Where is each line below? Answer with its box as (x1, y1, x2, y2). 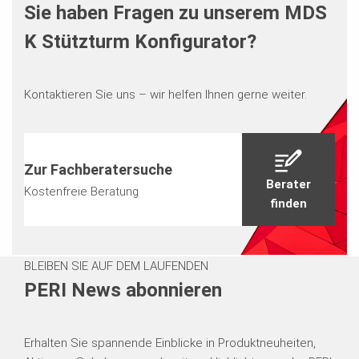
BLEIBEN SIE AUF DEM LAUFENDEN (24, 259, 208, 274)
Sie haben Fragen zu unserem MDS (23, 2, 327, 25)
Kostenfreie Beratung (23, 184, 139, 200)
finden (270, 196, 308, 212)
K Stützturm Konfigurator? (23, 30, 256, 54)
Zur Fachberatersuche (23, 161, 172, 179)
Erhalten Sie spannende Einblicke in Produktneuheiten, (24, 336, 316, 351)
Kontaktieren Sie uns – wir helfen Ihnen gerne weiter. (23, 87, 307, 103)
